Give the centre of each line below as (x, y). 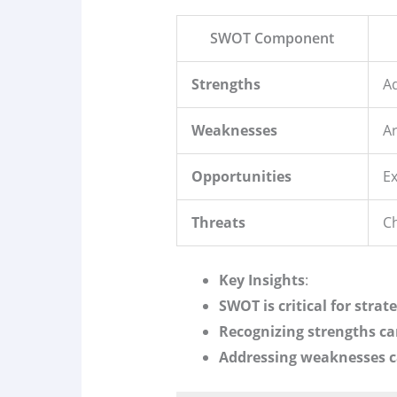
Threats (218, 223)
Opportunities (241, 177)
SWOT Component (272, 39)
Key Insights (261, 280)
